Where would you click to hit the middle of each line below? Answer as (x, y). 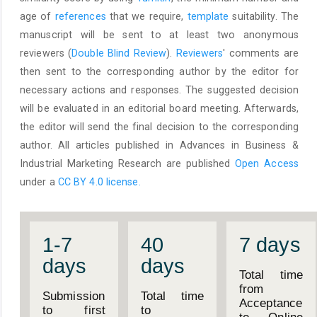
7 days (270, 244)
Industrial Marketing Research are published (128, 163)
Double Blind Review (119, 53)
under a (39, 181)
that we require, (146, 16)
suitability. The (264, 16)
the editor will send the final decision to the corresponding (159, 126)
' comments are (261, 53)
